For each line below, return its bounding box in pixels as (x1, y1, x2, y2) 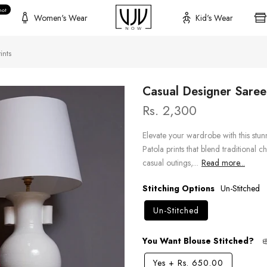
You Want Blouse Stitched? (142, 235, 254, 247)
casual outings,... (142, 157, 198, 169)
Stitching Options (142, 182, 215, 194)
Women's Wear (33, 12, 88, 24)
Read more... (201, 157, 245, 169)
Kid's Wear (195, 12, 233, 24)
